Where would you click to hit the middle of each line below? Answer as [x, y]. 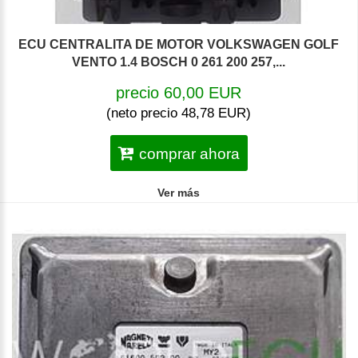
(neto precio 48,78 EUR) [179, 113]
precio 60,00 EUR [179, 93]
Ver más [179, 193]
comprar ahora [189, 154]
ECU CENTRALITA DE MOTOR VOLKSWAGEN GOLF [179, 45]
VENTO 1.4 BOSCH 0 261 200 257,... [179, 62]
